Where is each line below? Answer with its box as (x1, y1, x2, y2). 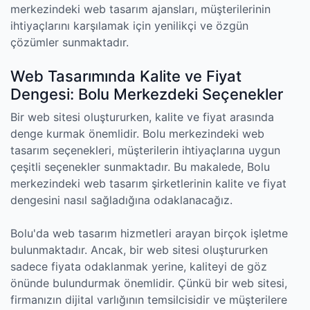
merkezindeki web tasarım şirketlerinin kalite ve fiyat (10, 176, 286, 190)
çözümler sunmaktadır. (10, 35, 129, 49)
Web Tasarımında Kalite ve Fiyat (10, 67, 241, 85)
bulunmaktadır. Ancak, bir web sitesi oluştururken (10, 243, 268, 257)
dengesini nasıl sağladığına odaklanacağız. (10, 193, 232, 207)
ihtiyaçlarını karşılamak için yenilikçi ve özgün (10, 19, 248, 33)
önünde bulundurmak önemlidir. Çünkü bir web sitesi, (10, 276, 287, 290)
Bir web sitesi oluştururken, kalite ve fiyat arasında (10, 110, 274, 124)
